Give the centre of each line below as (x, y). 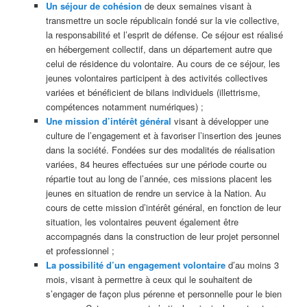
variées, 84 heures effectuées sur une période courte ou (156, 164)
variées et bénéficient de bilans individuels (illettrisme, (153, 92)
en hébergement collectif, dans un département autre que (159, 49)
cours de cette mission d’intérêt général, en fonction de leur (163, 207)
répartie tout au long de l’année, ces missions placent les (159, 178)
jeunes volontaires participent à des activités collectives (157, 77)
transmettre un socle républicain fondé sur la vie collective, (162, 20)
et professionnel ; (80, 250)
